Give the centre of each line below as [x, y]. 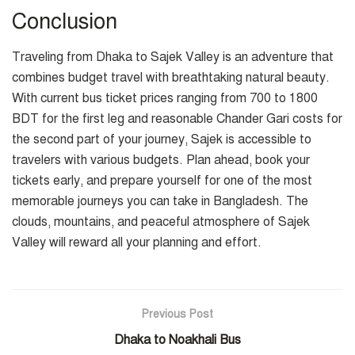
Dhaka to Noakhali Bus [177, 340]
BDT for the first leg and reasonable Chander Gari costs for [177, 119]
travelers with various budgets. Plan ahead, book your [161, 160]
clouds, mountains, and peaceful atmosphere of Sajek [161, 222]
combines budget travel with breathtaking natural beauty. [171, 78]
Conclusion [65, 22]
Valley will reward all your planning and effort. [137, 243]
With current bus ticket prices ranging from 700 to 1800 [165, 99]
